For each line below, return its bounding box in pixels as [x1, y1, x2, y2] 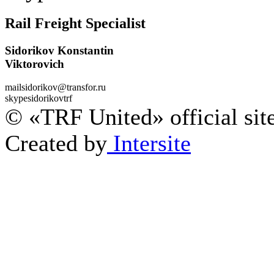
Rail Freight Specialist [5, 15, 146, 31]
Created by [5, 131, 107, 157]
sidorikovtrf [28, 93, 72, 104]
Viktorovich [5, 57, 64, 70]
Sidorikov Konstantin [5, 43, 114, 57]
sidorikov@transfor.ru [21, 82, 106, 93]
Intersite [107, 131, 191, 157]
